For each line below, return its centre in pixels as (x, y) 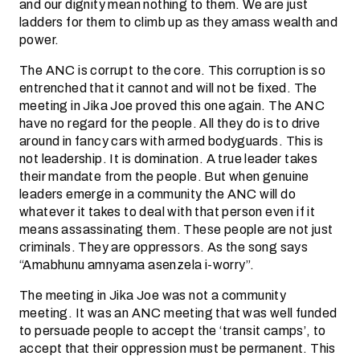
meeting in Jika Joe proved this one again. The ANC (172, 106)
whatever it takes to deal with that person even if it (168, 212)
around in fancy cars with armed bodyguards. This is (172, 141)
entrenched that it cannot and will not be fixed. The (168, 88)
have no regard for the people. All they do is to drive (170, 123)
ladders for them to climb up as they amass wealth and (179, 22)
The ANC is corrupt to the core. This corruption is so (173, 70)
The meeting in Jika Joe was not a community (153, 295)
